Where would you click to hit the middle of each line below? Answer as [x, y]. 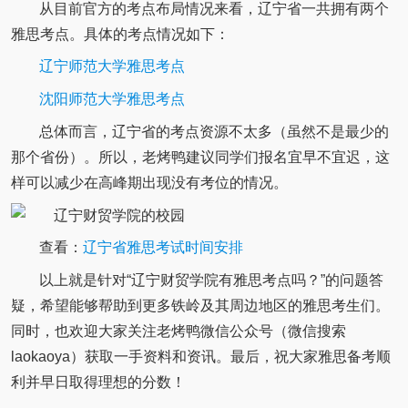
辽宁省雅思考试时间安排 [163, 248]
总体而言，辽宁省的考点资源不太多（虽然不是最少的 [214, 131]
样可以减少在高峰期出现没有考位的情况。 [149, 182]
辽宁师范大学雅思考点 [112, 66]
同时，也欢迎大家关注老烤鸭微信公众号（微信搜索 [178, 331]
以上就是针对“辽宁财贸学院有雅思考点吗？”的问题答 [211, 280]
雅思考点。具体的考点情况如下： [120, 34]
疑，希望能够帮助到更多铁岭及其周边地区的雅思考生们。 [200, 306]
